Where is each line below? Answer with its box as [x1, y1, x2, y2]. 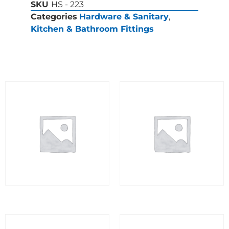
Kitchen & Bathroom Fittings [31, 24, 154, 34]
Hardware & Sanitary [79, 11, 169, 21]
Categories [31, 11, 77, 21]
